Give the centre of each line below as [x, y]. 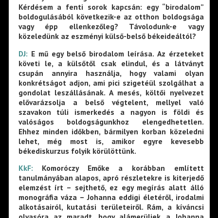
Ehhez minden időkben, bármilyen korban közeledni [111, 131]
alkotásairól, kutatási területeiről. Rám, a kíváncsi [111, 207]
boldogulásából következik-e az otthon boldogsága [111, 17]
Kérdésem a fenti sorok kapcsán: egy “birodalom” [111, 7]
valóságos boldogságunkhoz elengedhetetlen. [111, 121]
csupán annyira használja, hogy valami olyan [111, 73]
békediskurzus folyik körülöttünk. [77, 151]
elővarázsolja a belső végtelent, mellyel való [111, 102]
